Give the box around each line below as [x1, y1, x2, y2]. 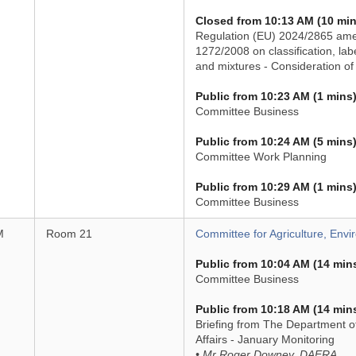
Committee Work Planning [195, 150, 327, 163]
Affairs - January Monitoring [195, 333, 335, 346]
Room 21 [45, 227, 92, 240]
